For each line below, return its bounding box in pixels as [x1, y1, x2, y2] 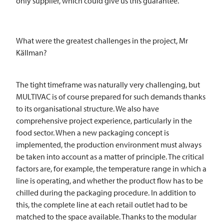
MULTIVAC [16, 91, 50, 102]
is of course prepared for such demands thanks [50, 91, 205, 102]
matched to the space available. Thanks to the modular [16, 211, 196, 222]
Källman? [16, 47, 47, 58]
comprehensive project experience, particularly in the [16, 115, 192, 126]
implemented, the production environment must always [16, 139, 201, 150]
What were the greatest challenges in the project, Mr [16, 35, 188, 46]
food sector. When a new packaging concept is [16, 127, 169, 138]
